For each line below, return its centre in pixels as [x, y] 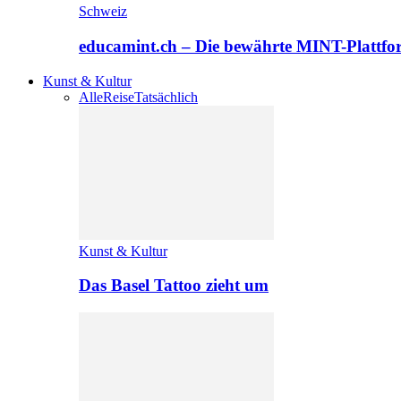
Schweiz [103, 12]
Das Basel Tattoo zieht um [174, 286]
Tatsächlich [166, 97]
